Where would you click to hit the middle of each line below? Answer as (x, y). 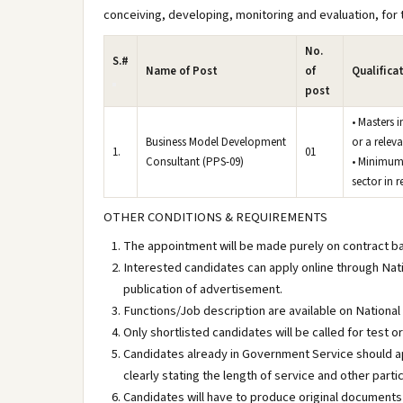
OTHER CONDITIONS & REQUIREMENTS (215, 217)
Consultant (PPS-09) (195, 162)
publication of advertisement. (203, 289)
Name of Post (182, 71)
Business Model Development (216, 142)
